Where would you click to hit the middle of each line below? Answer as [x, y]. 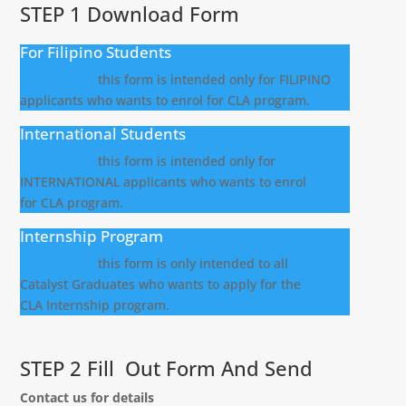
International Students [103, 134]
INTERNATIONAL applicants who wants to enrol [164, 182]
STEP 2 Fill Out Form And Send [167, 368]
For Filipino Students [96, 52]
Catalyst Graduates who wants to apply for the [161, 284]
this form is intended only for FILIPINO [213, 79]
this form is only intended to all [192, 263]
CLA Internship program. [95, 305]
